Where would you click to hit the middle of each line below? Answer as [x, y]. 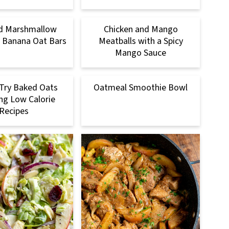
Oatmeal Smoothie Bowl [141, 87]
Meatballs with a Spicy [141, 41]
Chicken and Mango [141, 29]
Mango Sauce [141, 53]
